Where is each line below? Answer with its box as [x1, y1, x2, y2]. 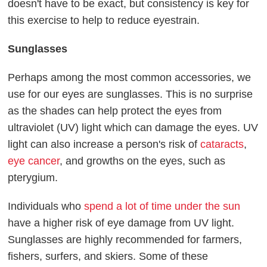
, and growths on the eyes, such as [60, 154, 226, 167]
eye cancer [8, 154, 60, 167]
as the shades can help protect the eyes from [8, 104, 222, 117]
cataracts [200, 138, 244, 150]
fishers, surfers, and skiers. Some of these [8, 250, 209, 262]
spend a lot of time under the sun [84, 200, 241, 212]
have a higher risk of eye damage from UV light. [8, 216, 235, 229]
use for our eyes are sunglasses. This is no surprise [8, 88, 253, 100]
